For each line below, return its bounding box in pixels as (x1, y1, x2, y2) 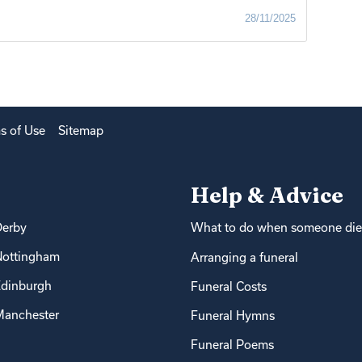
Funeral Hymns (191, 308, 275, 322)
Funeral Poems (191, 337, 274, 351)
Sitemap (58, 124, 104, 138)
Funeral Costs (191, 279, 267, 293)
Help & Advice (191, 182, 343, 209)
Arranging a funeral (191, 250, 298, 264)
